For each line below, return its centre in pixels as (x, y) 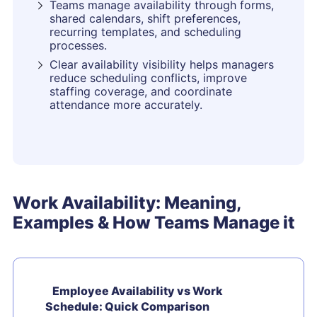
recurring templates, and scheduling (145, 32)
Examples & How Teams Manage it (154, 223)
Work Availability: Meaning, (127, 203)
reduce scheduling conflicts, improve (148, 78)
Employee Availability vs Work (138, 291)
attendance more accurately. (126, 105)
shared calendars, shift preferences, (145, 18)
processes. (78, 45)
